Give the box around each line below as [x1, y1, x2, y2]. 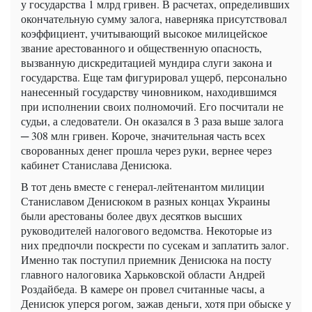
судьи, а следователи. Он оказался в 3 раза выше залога [21, 113, 283, 128]
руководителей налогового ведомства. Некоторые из [21, 222, 272, 237]
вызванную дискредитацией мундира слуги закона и [21, 54, 272, 70]
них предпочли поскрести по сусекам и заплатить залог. [21, 237, 289, 252]
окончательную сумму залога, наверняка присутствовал [21, 10, 287, 26]
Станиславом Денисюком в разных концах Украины [21, 193, 270, 208]
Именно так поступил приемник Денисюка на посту [21, 251, 272, 267]
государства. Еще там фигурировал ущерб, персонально [21, 69, 287, 84]
